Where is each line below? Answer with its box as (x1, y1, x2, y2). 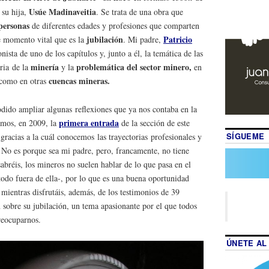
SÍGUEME (226, 130, 265, 142)
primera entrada (59, 116, 119, 130)
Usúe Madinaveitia (29, 5, 96, 19)
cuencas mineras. (46, 74, 110, 88)
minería (31, 61, 59, 74)
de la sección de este (119, 117, 190, 129)
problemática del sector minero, (76, 61, 194, 74)
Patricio (163, 33, 192, 46)
